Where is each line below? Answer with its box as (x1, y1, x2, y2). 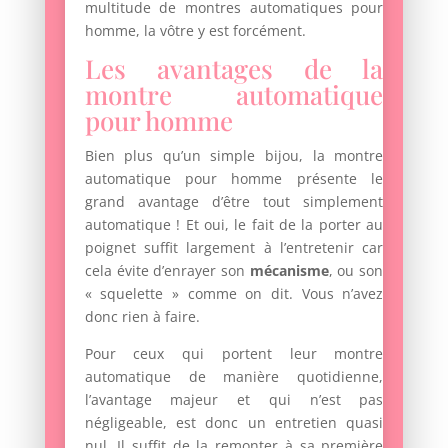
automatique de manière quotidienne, (84, 366, 384, 386)
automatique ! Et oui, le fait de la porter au (84, 214, 384, 234)
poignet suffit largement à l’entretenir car (84, 237, 384, 257)
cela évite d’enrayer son (84, 260, 250, 280)
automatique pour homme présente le (84, 168, 384, 188)
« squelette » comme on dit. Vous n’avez (84, 283, 384, 303)
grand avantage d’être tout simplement (84, 191, 384, 211)
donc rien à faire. (84, 306, 200, 326)
